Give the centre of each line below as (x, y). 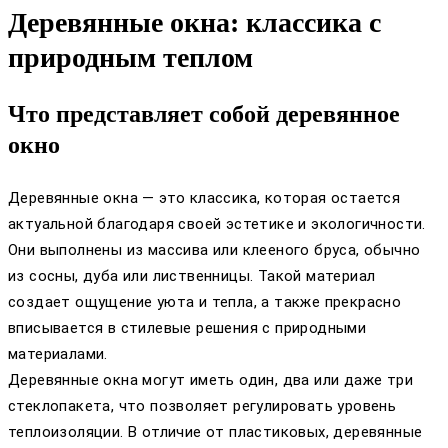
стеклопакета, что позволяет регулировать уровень (202, 406)
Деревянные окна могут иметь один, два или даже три (210, 380)
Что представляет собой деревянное (204, 114)
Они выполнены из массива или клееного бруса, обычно (214, 250)
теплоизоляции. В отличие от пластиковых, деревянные (215, 432)
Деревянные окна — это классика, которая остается (204, 198)
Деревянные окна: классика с (194, 23)
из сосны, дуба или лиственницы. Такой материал (192, 276)
